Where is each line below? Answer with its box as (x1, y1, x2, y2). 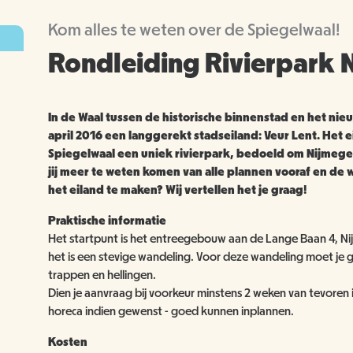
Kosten (47, 335, 87, 348)
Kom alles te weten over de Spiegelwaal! (47, 20, 340, 39)
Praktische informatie (47, 214, 166, 227)
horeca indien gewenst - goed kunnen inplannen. (47, 304, 294, 318)
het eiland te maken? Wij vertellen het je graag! (47, 183, 307, 196)
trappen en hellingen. (47, 268, 156, 281)
